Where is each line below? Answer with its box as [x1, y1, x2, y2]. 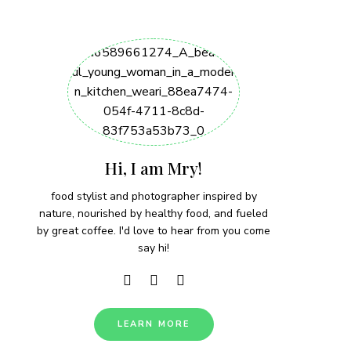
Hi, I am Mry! [105, 157, 202, 179]
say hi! [138, 241, 169, 255]
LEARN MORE [117, 318, 190, 330]
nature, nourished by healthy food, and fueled [39, 206, 268, 221]
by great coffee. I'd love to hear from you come [37, 223, 270, 238]
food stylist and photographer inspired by [50, 189, 257, 204]
